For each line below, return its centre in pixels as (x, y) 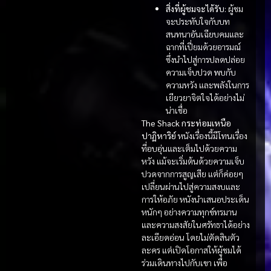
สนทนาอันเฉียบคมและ (205, 34)
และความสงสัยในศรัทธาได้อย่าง (196, 225)
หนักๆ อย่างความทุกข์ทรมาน (189, 212)
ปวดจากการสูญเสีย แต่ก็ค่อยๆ (192, 174)
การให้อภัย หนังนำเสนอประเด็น (195, 199)
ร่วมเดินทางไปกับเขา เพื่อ (184, 263)
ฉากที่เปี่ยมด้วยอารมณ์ (203, 47)
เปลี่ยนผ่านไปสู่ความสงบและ (191, 187)
